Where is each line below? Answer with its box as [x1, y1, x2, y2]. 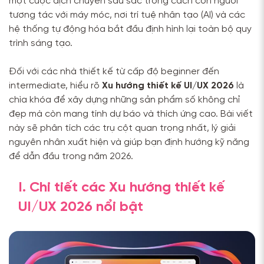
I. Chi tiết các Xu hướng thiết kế [18, 180, 225, 195]
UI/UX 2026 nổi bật [18, 200, 143, 214]
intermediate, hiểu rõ [9, 81, 102, 91]
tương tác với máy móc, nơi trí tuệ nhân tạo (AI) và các [9, 10, 245, 20]
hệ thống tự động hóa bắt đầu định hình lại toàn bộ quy [9, 24, 252, 34]
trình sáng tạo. [9, 38, 72, 48]
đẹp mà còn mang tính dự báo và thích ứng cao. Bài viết [9, 109, 253, 119]
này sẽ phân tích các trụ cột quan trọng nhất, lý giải [9, 123, 236, 133]
